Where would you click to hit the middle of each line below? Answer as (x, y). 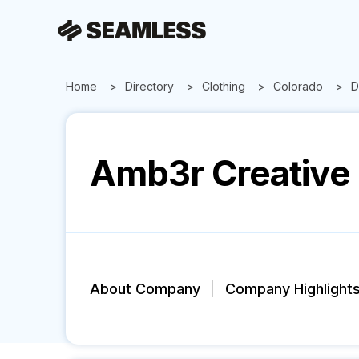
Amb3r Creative (220, 173)
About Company (145, 289)
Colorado (298, 86)
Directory (149, 86)
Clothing (224, 86)
